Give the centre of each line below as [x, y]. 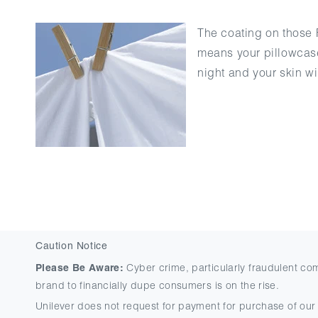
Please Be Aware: [79, 268]
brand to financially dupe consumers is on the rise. [158, 285]
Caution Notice [72, 246]
